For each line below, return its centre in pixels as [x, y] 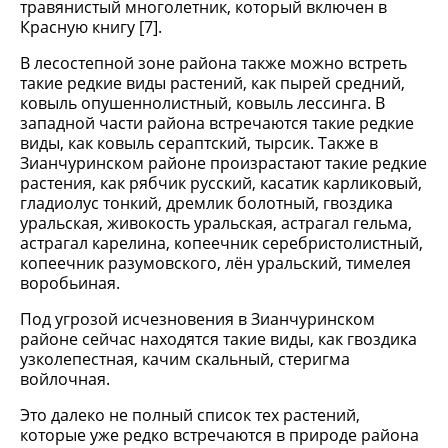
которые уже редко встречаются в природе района [219, 435]
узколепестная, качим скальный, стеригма [185, 359]
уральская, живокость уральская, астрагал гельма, [216, 223]
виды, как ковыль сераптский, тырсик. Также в [199, 143]
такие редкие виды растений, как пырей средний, [212, 83]
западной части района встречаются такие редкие [217, 123]
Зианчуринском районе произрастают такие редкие [223, 163]
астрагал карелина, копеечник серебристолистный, [221, 243]
